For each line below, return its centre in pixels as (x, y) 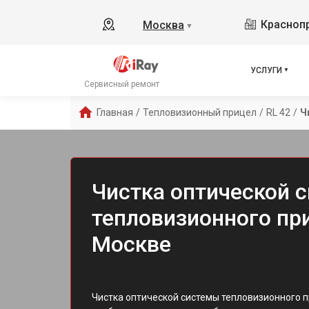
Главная (115, 112)
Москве (131, 244)
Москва (163, 25)
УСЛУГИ (266, 70)
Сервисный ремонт (122, 84)
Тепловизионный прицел (200, 112)
